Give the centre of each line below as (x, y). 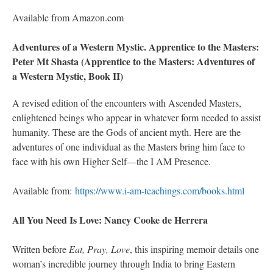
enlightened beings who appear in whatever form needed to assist (136, 118)
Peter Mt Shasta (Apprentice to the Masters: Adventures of (133, 62)
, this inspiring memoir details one (194, 249)
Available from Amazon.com (68, 18)
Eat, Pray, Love (99, 249)
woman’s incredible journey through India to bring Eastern (124, 264)
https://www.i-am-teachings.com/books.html (160, 191)
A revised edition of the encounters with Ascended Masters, (127, 103)
